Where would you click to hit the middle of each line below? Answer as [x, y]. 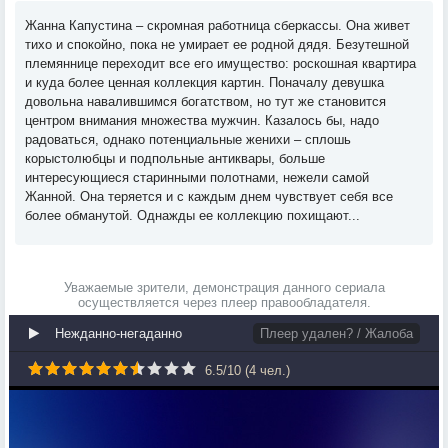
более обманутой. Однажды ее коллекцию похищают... [192, 215]
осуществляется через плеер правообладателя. [224, 302]
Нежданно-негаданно [118, 333]
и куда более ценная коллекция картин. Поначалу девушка [204, 82]
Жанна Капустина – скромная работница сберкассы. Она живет [217, 25]
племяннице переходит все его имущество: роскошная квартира [220, 63]
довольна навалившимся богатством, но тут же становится [205, 101]
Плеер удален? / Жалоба [336, 333]
